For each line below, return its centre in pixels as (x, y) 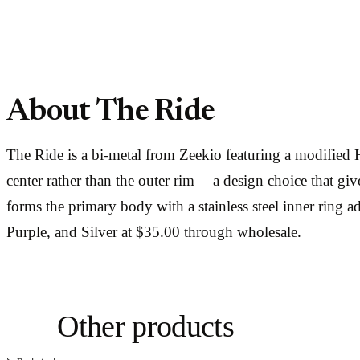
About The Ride (111, 113)
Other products (145, 327)
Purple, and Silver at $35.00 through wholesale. (154, 232)
